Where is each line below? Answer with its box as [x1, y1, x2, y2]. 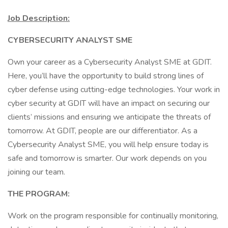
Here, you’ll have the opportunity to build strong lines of [8, 70, 204, 81]
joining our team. [8, 166, 65, 178]
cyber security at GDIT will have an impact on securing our [8, 98, 210, 109]
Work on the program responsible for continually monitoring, [8, 210, 218, 221]
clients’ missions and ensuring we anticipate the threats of [8, 111, 211, 123]
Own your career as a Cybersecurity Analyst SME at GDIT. [8, 56, 212, 68]
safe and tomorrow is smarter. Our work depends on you [8, 153, 207, 164]
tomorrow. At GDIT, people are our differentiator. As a [8, 125, 197, 136]
